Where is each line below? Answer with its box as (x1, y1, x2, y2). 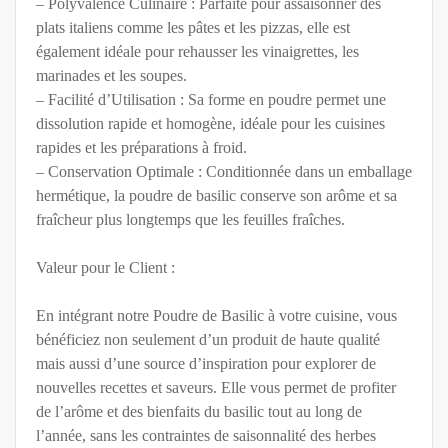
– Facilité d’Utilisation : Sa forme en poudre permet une (36, 91, 386, 109)
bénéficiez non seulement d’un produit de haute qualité (36, 331, 380, 349)
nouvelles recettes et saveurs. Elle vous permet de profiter (36, 379, 396, 397)
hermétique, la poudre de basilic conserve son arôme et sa (36, 187, 397, 205)
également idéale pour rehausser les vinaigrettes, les (36, 43, 359, 61)
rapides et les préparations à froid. (36, 139, 247, 157)
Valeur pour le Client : (36, 259, 175, 277)
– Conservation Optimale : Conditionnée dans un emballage (36, 163, 412, 181)
